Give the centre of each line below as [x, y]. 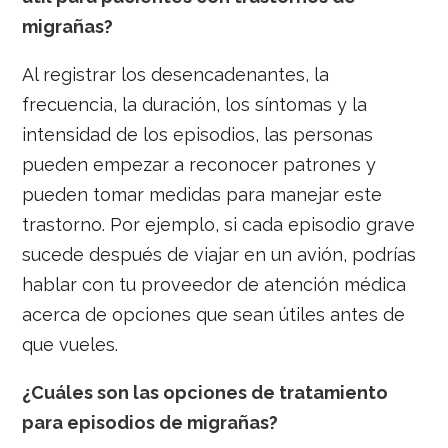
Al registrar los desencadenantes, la [176, 75]
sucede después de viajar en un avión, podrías [219, 255]
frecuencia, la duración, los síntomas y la [195, 105]
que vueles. [70, 345]
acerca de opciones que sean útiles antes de [214, 315]
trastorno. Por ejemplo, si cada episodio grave [219, 225]
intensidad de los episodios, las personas [198, 135]
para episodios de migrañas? [150, 423]
